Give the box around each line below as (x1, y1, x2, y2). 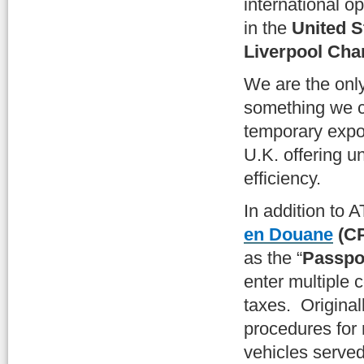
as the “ (244, 247, 302, 268)
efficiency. (244, 167, 321, 188)
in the (244, 17, 292, 38)
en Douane (244, 223, 333, 245)
